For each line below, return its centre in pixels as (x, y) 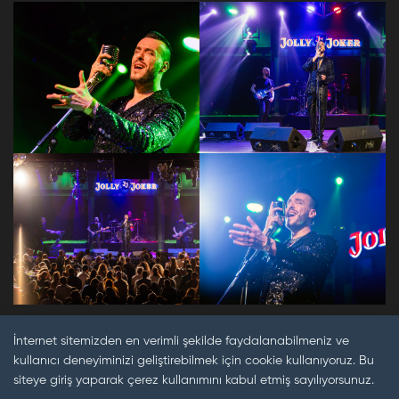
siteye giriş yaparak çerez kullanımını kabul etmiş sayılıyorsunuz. (194, 380)
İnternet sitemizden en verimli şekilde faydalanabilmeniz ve (181, 341)
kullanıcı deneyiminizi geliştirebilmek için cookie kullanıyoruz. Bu (194, 360)
